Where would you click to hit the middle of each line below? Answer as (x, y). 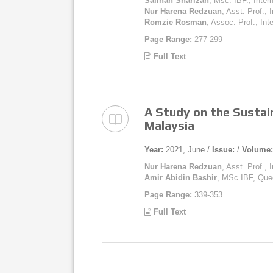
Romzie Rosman (175, 22)
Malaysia (169, 125)
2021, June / (188, 150)
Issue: (223, 150)
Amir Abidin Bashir (181, 178)
